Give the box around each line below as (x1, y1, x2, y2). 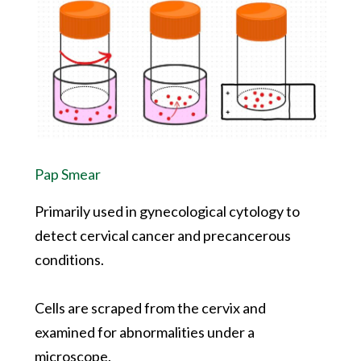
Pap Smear (34, 164, 101, 183)
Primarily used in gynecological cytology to (34, 201, 300, 220)
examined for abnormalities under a (34, 322, 255, 341)
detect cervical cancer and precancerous (34, 226, 291, 244)
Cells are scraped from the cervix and (34, 298, 266, 317)
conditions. (34, 250, 104, 268)
